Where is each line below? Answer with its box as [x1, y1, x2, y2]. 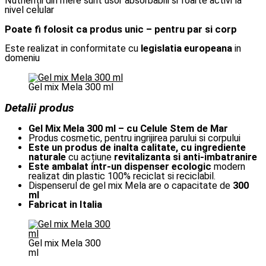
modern [211, 161, 245, 173]
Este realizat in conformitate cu [5, 43, 141, 55]
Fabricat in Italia [28, 199, 102, 211]
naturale [28, 151, 68, 163]
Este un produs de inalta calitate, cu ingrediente [28, 142, 246, 154]
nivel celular [5, 4, 54, 16]
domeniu [5, 52, 40, 64]
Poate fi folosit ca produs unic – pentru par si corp [5, 23, 237, 35]
